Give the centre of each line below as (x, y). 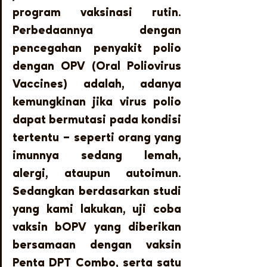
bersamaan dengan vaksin (97, 245)
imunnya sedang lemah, (97, 156)
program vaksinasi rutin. (97, 13)
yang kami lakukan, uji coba (97, 209)
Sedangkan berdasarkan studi (97, 192)
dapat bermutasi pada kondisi (97, 120)
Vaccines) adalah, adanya (97, 84)
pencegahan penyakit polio (97, 49)
